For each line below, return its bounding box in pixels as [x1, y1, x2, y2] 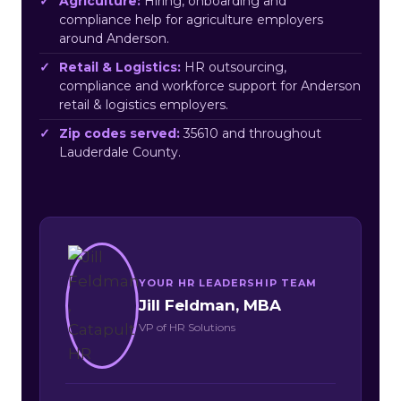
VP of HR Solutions [139, 320, 235, 334]
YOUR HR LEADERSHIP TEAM [139, 276, 318, 289]
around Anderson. [59, 30, 169, 47]
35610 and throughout [180, 124, 321, 141]
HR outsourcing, [181, 58, 286, 75]
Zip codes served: [59, 124, 180, 141]
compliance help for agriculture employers [59, 11, 323, 28]
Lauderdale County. [59, 143, 181, 160]
